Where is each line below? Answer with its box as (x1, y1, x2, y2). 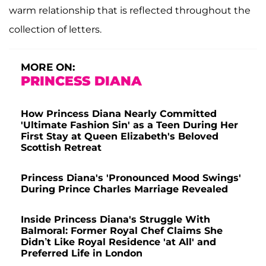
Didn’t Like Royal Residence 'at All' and (21, 236, 216, 248)
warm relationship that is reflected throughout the (9, 5, 251, 17)
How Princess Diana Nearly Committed (21, 108, 217, 120)
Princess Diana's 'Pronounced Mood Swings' (21, 172, 241, 184)
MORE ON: (21, 61, 75, 74)
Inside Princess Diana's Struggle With (21, 214, 210, 226)
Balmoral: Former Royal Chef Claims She (21, 225, 223, 237)
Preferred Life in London (21, 248, 142, 259)
